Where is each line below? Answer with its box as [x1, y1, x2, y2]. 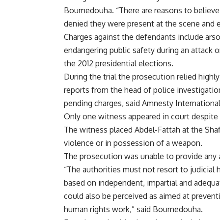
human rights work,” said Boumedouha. [64, 204, 203, 214]
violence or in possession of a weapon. [64, 137, 202, 148]
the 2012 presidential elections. [64, 58, 173, 68]
